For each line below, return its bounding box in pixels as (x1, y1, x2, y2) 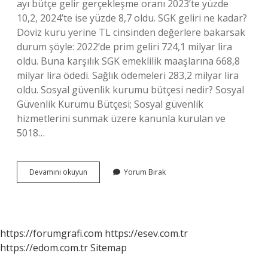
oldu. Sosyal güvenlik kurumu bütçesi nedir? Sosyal (17, 83, 244, 96)
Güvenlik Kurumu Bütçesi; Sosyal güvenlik (17, 98, 203, 111)
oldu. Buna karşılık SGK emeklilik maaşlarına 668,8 (17, 54, 240, 68)
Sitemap (90, 241, 127, 254)
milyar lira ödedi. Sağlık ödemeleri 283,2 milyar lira (17, 69, 239, 82)
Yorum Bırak (124, 167, 166, 177)
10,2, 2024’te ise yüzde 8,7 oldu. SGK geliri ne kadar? (17, 11, 247, 25)
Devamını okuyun (29, 167, 87, 177)
